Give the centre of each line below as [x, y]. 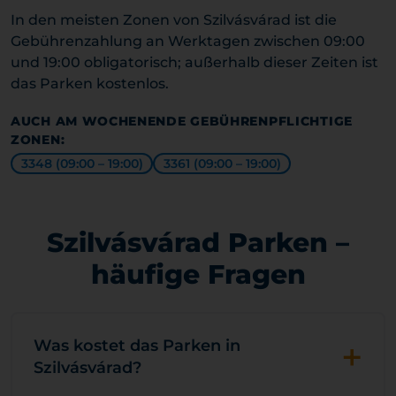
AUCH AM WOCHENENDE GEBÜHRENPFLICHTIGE [182, 121]
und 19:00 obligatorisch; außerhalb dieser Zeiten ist [194, 62]
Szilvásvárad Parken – [198, 243]
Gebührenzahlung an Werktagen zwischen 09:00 [188, 41]
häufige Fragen [198, 274]
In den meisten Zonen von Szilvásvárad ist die [174, 20]
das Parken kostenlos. [90, 84]
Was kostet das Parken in [137, 346]
